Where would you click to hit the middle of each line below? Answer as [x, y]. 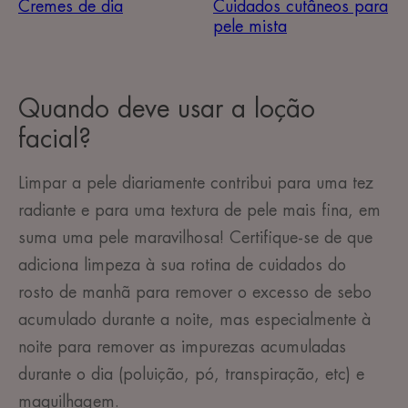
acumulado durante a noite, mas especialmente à [194, 320]
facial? [55, 140]
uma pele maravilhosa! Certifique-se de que [217, 238]
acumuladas [303, 347]
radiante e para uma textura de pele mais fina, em [199, 211]
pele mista [250, 27]
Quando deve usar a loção [167, 110]
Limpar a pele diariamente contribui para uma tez [196, 184]
